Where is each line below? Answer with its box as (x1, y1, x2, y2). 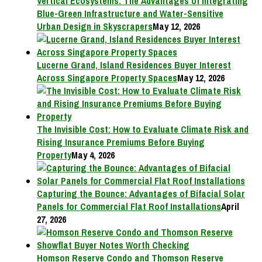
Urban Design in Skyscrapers (37, 20, 153, 33)
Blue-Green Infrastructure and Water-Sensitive (37, 7, 223, 20)
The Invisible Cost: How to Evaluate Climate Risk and (37, 123, 249, 136)
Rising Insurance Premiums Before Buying (37, 136, 205, 149)
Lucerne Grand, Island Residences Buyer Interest (37, 58, 231, 72)
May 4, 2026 (71, 149, 115, 162)
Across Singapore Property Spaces (37, 71, 177, 85)
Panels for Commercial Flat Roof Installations (37, 200, 221, 213)
